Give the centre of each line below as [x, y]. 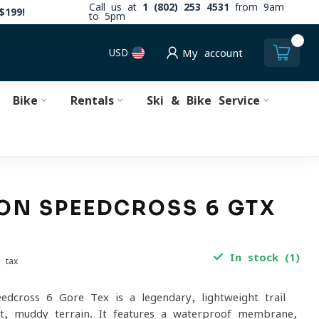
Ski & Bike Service [203, 100]
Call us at [116, 7]
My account [213, 53]
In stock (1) [261, 257]
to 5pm [107, 16]
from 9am [257, 7]
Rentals [92, 100]
